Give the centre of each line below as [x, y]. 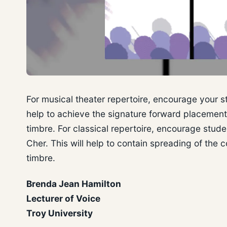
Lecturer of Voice [63, 198]
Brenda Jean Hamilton [74, 183]
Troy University [60, 213]
